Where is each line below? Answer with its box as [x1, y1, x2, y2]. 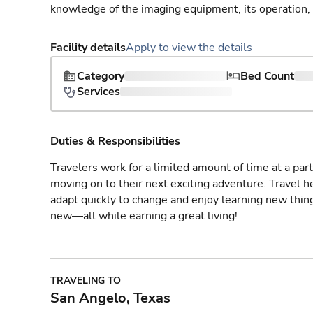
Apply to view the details [126, 40, 252, 55]
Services [77, 84, 120, 99]
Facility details [50, 40, 126, 55]
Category [77, 68, 124, 84]
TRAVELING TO [50, 274, 121, 287]
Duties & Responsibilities [50, 133, 180, 149]
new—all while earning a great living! [50, 208, 238, 224]
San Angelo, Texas [50, 289, 170, 307]
